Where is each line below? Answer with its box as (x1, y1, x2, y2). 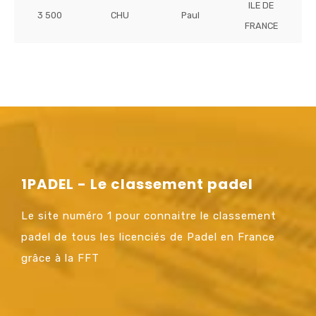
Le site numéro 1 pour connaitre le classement (21, 209, 276, 222)
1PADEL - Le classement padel (21, 174, 253, 194)
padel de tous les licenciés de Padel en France (21, 230, 275, 243)
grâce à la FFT (21, 251, 99, 265)
